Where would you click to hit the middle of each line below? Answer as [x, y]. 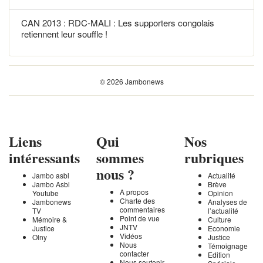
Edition [219, 254]
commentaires [143, 209]
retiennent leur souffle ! [64, 33]
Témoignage [227, 245]
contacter [135, 253]
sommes [120, 157]
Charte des [138, 200]
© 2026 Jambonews [131, 81]
